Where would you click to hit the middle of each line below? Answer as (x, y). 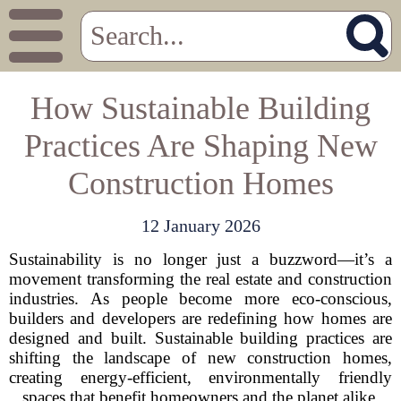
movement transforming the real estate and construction (200, 279)
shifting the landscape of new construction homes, (200, 358)
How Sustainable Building (200, 108)
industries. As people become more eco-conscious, (200, 299)
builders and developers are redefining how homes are (200, 318)
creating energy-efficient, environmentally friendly (200, 377)
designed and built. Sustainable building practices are (200, 338)
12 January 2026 (200, 226)
